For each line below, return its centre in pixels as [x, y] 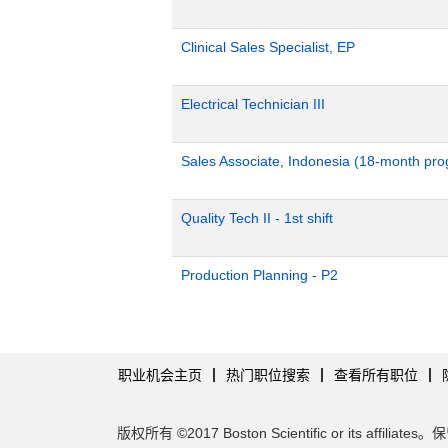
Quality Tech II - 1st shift [257, 218]
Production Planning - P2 [259, 275]
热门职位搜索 [268, 375]
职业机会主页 [160, 375]
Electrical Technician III [253, 104]
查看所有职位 [376, 375]
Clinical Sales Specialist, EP [268, 47]
